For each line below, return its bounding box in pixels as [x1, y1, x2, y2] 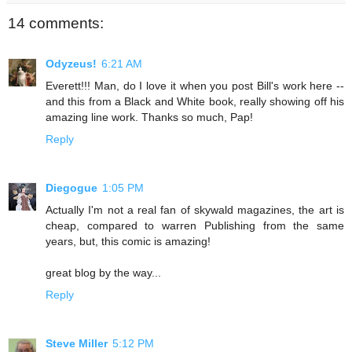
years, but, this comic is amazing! [46, 234, 211, 247]
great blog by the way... [46, 266, 161, 279]
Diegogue [46, 181, 97, 194]
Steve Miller [46, 336, 108, 350]
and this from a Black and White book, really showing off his [46, 95, 344, 108]
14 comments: [8, 14, 104, 31]
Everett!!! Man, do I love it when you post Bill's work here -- [46, 79, 344, 92]
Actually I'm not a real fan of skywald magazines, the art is [46, 203, 344, 216]
